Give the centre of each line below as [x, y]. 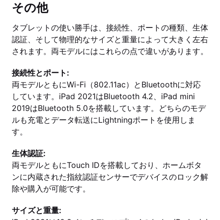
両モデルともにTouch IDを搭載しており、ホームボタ [107, 165]
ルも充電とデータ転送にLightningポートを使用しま [104, 120]
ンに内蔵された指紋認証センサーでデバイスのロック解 [110, 177]
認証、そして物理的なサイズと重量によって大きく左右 [110, 39]
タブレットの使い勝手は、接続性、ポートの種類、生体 [110, 27]
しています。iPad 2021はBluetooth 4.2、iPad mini [103, 96]
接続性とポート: [41, 73]
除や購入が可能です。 [51, 189]
